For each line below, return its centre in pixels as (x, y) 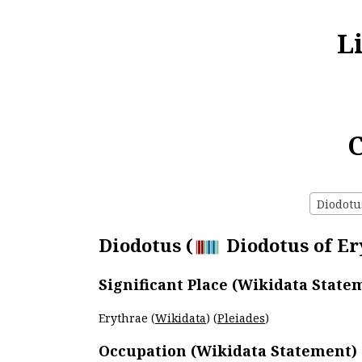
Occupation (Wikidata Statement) (228, 350)
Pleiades (241, 318)
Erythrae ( (127, 318)
